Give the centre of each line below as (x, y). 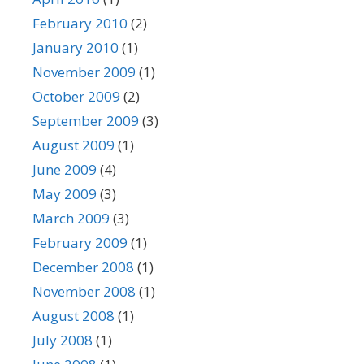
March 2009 (71, 218)
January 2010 (76, 48)
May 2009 (65, 194)
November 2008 (84, 291)
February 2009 (80, 243)
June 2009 (65, 169)
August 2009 (74, 145)
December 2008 (83, 267)
